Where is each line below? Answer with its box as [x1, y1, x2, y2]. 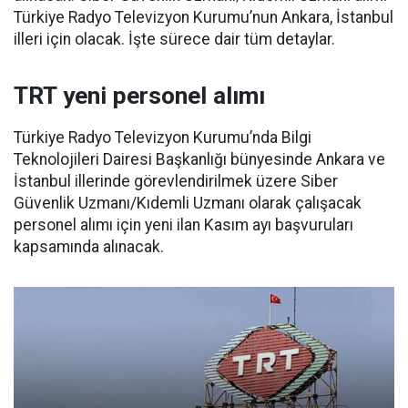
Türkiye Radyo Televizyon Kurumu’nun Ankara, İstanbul [14, 8, 393, 27]
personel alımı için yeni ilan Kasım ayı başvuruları [14, 216, 353, 235]
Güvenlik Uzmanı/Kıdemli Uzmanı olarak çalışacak [14, 194, 362, 213]
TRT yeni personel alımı [14, 82, 265, 110]
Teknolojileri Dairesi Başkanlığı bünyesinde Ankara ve [14, 150, 385, 169]
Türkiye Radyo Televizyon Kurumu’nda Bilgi [14, 128, 311, 148]
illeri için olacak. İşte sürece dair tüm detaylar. [14, 30, 335, 49]
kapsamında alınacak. [14, 238, 164, 257]
